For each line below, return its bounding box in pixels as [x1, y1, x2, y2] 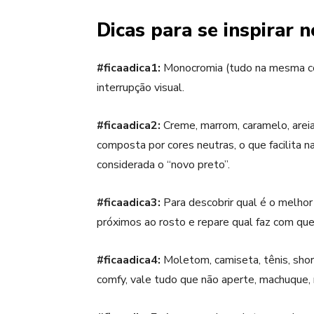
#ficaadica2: [97, 117, 161, 133]
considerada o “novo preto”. [97, 156, 230, 172]
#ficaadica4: [97, 252, 161, 268]
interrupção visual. [97, 79, 184, 95]
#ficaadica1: [97, 60, 161, 76]
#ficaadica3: [97, 194, 161, 210]
